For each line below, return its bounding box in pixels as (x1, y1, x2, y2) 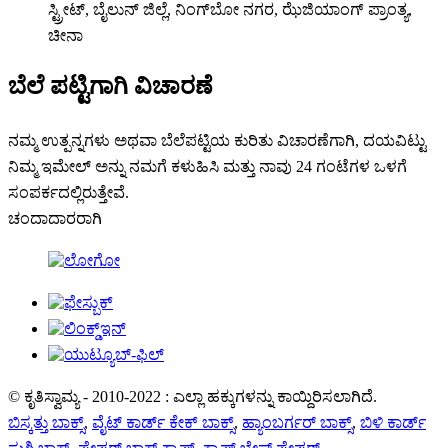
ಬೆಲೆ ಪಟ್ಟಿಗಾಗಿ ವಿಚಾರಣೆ (8, 72, 213, 99)
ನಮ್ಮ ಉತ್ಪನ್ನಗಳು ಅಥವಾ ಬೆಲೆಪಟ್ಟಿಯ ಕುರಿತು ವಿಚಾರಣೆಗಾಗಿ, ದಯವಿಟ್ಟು (8, 131, 426, 149)
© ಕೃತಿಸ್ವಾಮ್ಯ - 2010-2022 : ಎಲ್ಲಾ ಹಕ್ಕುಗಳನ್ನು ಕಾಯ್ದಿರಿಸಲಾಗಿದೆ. (8, 387, 377, 405)
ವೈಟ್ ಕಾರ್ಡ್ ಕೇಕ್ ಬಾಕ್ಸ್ (92, 413, 234, 431)
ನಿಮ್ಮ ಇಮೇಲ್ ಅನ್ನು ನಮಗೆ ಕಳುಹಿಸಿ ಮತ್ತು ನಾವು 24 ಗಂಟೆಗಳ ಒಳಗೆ (8, 157, 407, 175)
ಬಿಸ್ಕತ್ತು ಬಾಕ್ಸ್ (8, 413, 84, 431)
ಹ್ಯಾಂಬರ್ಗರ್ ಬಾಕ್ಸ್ (242, 413, 352, 431)
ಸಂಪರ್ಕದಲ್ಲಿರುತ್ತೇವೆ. (8, 183, 129, 201)
